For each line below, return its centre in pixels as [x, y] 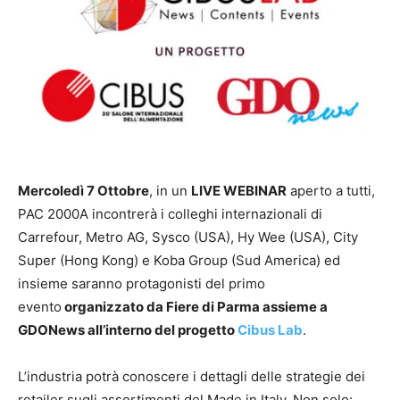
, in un [170, 190]
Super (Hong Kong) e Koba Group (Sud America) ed [179, 260]
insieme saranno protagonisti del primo [142, 283]
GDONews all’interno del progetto [128, 329]
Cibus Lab [270, 329]
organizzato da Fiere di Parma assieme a [195, 306]
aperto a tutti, [331, 190]
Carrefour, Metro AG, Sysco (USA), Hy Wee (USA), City [188, 237]
